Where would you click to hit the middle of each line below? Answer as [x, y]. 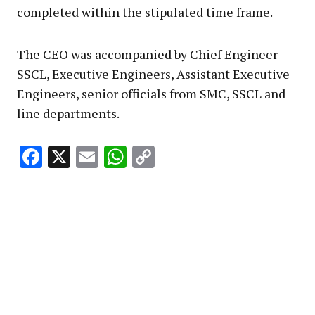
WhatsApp [180, 157]
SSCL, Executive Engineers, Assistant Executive [153, 73]
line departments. [68, 113]
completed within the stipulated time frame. [145, 12]
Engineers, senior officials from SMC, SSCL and [151, 93]
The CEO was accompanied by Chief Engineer [147, 54]
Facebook [89, 157]
